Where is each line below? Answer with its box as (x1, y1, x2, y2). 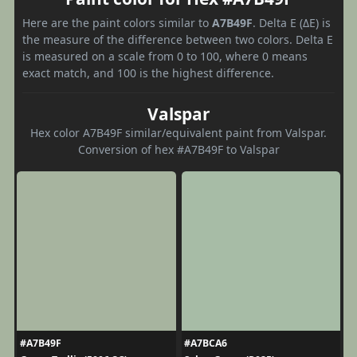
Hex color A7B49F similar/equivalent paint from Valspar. (30, 124, 327, 140)
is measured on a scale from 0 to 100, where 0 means (22, 48, 308, 64)
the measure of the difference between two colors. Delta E (22, 31, 333, 47)
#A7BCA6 (184, 335, 227, 350)
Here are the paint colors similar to (22, 14, 212, 30)
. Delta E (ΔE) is (253, 14, 331, 30)
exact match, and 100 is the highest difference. (22, 65, 274, 80)
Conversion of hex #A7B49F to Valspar (77, 141, 280, 157)
